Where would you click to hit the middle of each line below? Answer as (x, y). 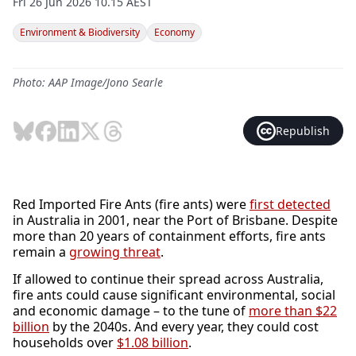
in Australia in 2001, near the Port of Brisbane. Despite (175, 220)
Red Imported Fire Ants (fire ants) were (131, 204)
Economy (174, 32)
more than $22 (293, 311)
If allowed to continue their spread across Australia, (168, 279)
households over (65, 342)
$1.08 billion (153, 342)
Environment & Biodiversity (80, 32)
